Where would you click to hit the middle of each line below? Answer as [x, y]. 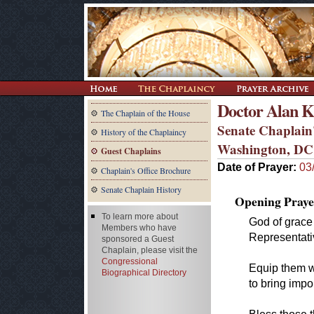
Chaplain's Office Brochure [146, 170]
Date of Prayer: [258, 167]
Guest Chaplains [131, 151]
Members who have [139, 228]
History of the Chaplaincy [144, 132]
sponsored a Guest [138, 239]
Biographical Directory [144, 273]
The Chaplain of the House [145, 113]
